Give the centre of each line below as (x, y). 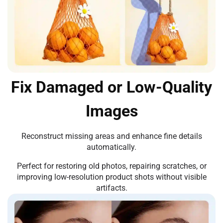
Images (111, 111)
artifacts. (111, 188)
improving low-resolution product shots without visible (111, 177)
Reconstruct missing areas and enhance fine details (111, 136)
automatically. (111, 147)
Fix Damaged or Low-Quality (111, 87)
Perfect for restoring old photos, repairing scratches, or (111, 166)
